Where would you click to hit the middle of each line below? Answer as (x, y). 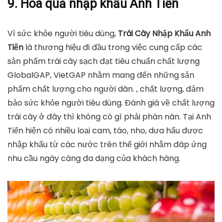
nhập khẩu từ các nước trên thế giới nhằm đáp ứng (107, 145)
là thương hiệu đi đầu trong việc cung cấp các (113, 48)
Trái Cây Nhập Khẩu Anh (164, 34)
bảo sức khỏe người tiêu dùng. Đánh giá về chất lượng (111, 103)
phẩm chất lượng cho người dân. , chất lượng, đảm (106, 89)
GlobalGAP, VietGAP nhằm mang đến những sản (101, 75)
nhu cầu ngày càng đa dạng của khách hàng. (94, 159)
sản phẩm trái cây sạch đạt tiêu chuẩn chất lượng (104, 61)
